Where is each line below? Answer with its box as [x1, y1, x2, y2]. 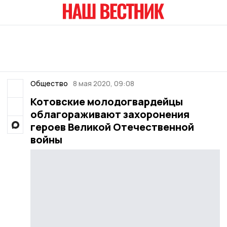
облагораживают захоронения [30, 107, 190, 121]
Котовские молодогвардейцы [30, 95, 183, 108]
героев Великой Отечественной [30, 120, 194, 134]
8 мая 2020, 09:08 [73, 79, 134, 88]
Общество [30, 79, 68, 88]
